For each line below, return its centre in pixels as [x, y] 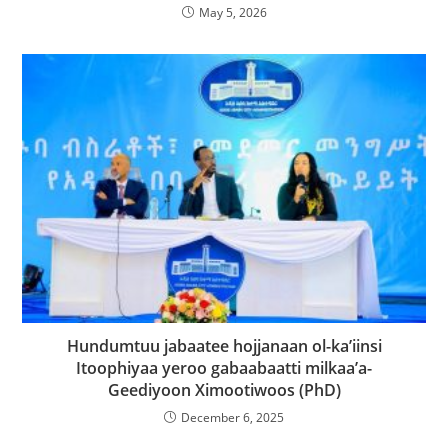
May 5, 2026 [232, 13]
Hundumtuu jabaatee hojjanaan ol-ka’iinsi [224, 345]
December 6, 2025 [232, 417]
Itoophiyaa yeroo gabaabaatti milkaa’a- [224, 367]
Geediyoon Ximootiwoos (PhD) [224, 389]
